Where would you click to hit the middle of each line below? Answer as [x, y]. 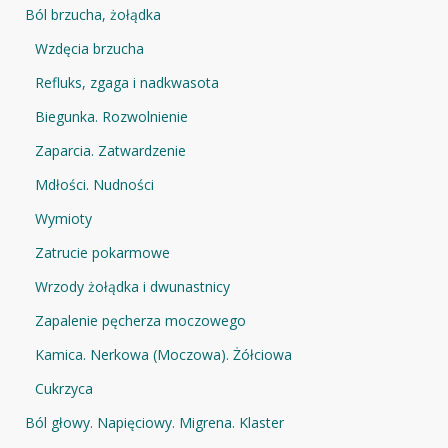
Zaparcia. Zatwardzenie [110, 150]
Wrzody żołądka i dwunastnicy [132, 286]
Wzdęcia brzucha [89, 48]
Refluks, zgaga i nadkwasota [127, 82]
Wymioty [63, 218]
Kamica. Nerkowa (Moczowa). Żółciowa [163, 354]
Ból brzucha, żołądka [93, 14]
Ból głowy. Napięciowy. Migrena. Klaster [154, 422]
